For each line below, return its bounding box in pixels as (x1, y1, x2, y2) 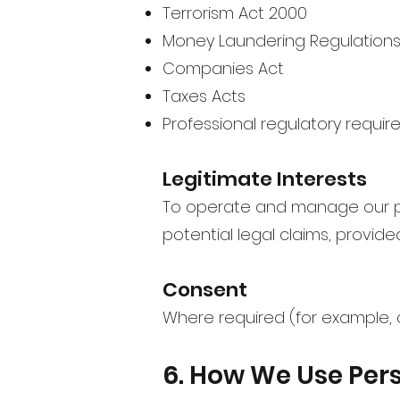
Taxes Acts (162, 84, 246, 107)
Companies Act (162, 56, 284, 79)
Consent (162, 275, 247, 304)
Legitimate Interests (162, 164, 367, 193)
